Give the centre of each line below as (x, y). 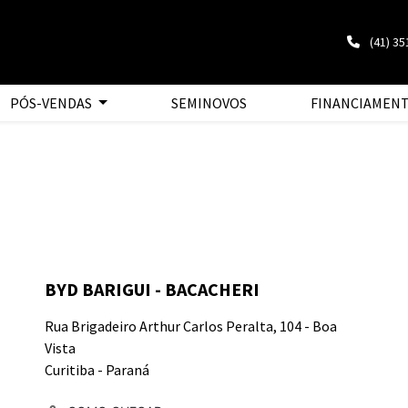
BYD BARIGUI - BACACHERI (152, 289)
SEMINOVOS (209, 103)
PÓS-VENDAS (53, 103)
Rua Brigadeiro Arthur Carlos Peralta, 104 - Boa (191, 326)
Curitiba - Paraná (97, 370)
